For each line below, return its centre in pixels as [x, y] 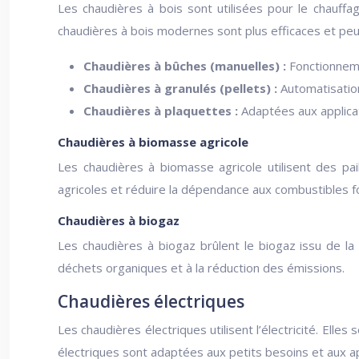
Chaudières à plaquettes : [162, 111]
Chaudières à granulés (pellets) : [182, 88]
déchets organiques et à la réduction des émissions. [201, 268]
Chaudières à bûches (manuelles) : [186, 66]
